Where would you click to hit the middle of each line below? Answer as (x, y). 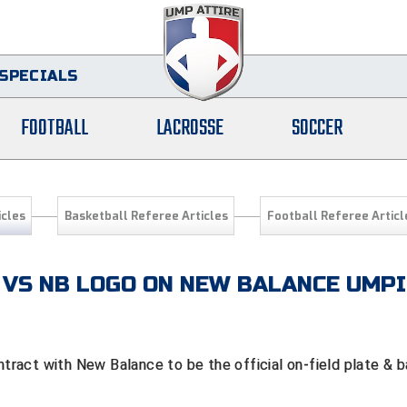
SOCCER (317, 129)
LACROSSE (190, 129)
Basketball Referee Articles (146, 216)
